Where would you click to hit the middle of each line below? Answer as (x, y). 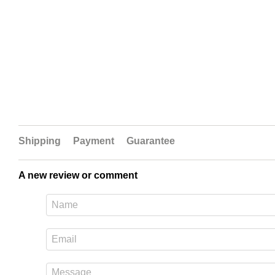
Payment (94, 141)
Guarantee (151, 141)
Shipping (40, 141)
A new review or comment (78, 176)
